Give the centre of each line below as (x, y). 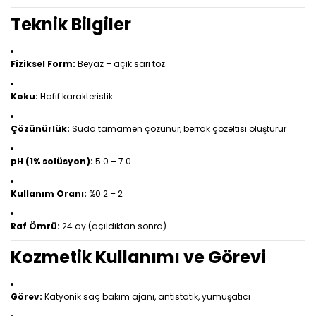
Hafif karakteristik (75, 96)
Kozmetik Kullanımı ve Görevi (138, 257)
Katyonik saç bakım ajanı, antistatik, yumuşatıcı (146, 297)
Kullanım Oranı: (49, 194)
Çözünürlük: (40, 129)
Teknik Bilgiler (71, 24)
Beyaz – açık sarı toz (120, 64)
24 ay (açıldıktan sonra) (113, 226)
